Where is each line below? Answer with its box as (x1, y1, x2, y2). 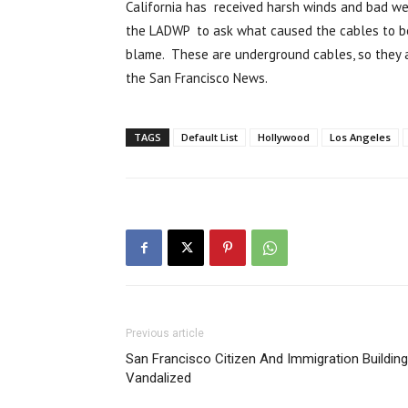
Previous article (126, 327, 204, 341)
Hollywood (258, 130, 310, 145)
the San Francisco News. (126, 69, 268, 87)
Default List (181, 130, 238, 145)
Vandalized (126, 370, 191, 387)
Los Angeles (330, 130, 391, 145)
